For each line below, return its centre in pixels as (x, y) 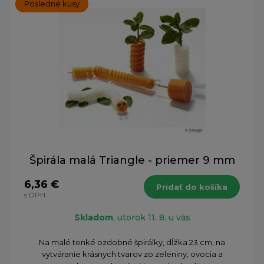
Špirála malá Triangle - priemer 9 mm (132, 161)
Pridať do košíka (192, 187)
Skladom (93, 218)
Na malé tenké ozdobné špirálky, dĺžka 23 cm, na (132, 242)
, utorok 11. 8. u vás (151, 218)
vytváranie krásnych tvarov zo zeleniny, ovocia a (132, 254)
